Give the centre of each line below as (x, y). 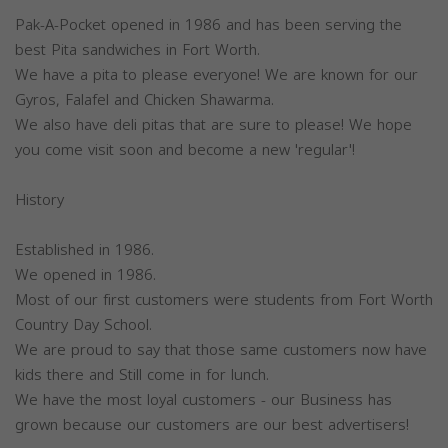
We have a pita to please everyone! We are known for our (216, 74)
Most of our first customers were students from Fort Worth (224, 299)
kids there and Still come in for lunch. (142, 374)
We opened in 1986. (85, 274)
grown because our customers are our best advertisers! (212, 424)
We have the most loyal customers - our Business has (203, 399)
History (39, 199)
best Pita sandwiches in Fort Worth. (137, 49)
